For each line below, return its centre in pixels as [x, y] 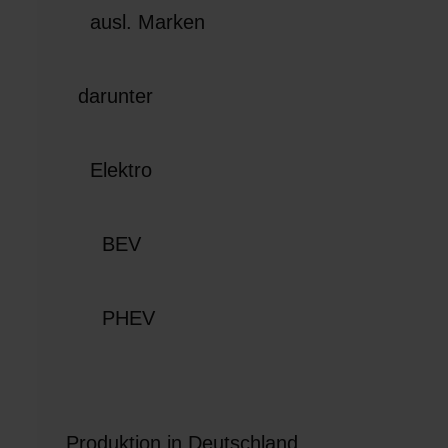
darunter [110, 96]
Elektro [109, 170]
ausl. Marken [136, 22]
